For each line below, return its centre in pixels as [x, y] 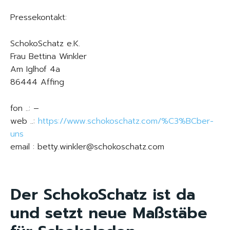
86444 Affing [37, 82]
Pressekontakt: [39, 17]
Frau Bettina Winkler [49, 56]
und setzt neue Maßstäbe [109, 213]
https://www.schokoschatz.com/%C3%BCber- [126, 121]
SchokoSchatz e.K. [45, 44]
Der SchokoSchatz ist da [103, 195]
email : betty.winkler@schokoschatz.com [87, 147]
